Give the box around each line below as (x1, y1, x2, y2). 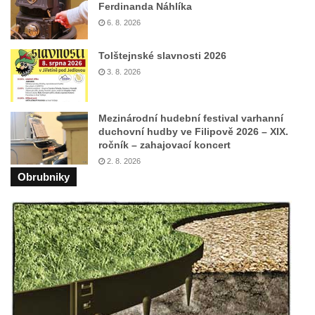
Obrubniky (18, 170, 70, 183)
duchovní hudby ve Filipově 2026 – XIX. (98, 125, 288, 137)
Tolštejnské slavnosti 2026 (98, 49, 226, 61)
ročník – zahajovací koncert (98, 139, 231, 150)
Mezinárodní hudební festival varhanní (98, 112, 283, 124)
